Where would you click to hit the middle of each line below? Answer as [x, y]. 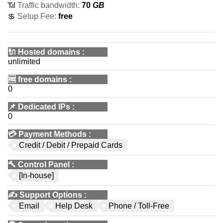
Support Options [51, 195]
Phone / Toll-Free [139, 206]
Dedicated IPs [44, 107]
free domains [43, 79]
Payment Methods [53, 134]
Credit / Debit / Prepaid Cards [71, 145]
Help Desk [74, 206]
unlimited [24, 61]
